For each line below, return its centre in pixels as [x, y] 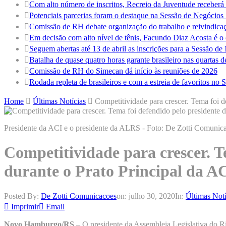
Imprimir [25, 206]
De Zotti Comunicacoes [79, 196]
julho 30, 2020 [152, 196]
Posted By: [22, 196]
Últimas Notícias [59, 101]
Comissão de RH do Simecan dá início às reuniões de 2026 [123, 71]
